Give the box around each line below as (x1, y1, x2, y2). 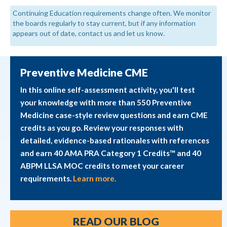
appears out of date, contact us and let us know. (13, 29, 165, 38)
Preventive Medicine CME (20, 66, 148, 79)
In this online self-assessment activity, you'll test (20, 85, 195, 95)
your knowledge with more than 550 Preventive (20, 98, 192, 107)
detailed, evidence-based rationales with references (20, 136, 209, 145)
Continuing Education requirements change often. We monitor (13, 9, 211, 18)
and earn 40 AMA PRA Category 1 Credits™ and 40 (20, 148, 201, 158)
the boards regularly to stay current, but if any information (13, 19, 196, 28)
